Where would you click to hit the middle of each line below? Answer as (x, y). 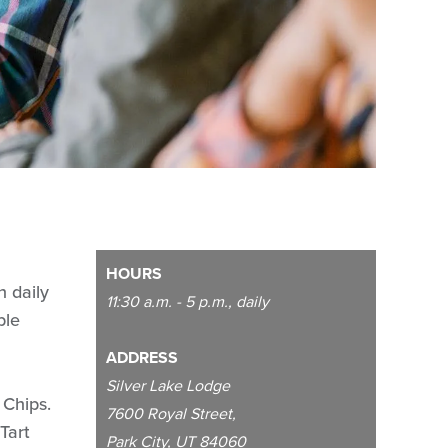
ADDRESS (142, 357)
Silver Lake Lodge (168, 385)
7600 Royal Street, (171, 413)
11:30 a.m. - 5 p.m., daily (187, 301)
